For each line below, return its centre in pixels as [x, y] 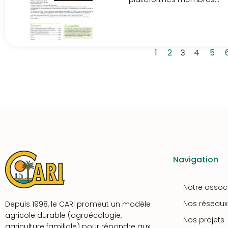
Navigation [196, 160]
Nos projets [204, 220]
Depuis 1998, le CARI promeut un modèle [78, 204]
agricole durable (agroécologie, [63, 215]
